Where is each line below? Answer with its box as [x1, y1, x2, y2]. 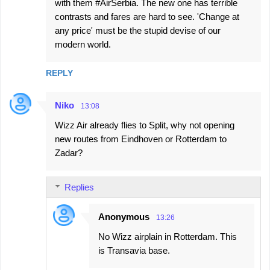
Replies [64, 182, 94, 192]
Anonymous [98, 212, 149, 222]
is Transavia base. [98, 245, 170, 256]
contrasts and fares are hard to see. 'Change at [55, 11, 239, 22]
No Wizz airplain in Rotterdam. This [98, 231, 237, 242]
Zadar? [55, 148, 83, 158]
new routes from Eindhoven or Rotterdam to [55, 134, 227, 144]
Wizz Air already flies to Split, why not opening [55, 120, 234, 130]
